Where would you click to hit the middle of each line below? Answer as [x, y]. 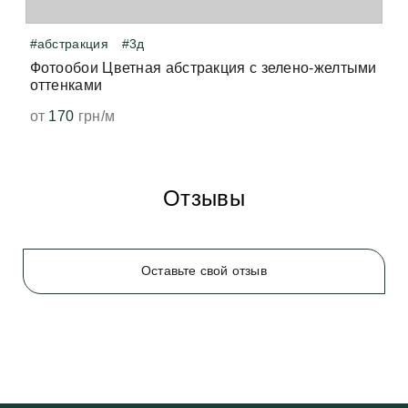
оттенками [66, 85]
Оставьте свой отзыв [204, 271]
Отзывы [204, 198]
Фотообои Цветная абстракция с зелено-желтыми [203, 67]
